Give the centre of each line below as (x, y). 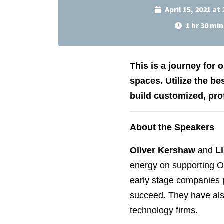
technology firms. (164, 210)
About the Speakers (172, 127)
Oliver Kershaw (162, 150)
